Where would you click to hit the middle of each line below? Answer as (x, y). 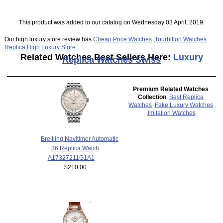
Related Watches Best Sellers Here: (97, 57)
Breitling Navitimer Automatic (79, 139)
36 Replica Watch (75, 148)
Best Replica (187, 97)
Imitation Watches (171, 113)
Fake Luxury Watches (184, 105)
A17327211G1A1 (71, 158)
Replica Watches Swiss (111, 59)
